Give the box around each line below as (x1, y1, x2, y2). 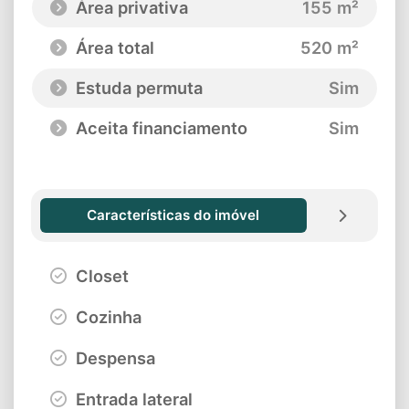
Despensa (71, 348, 155, 369)
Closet (71, 266, 129, 287)
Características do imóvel (87, 205, 260, 224)
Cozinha (71, 307, 142, 328)
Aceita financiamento (71, 117, 247, 138)
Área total (71, 37, 154, 58)
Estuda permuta (71, 77, 203, 98)
